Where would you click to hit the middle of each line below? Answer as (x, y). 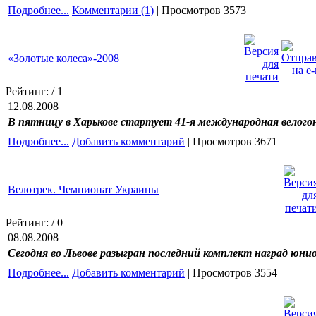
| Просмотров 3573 (200, 10)
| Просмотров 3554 (231, 272)
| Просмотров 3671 (231, 141)
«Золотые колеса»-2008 (63, 58)
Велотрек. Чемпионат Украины (83, 189)
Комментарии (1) (113, 10)
